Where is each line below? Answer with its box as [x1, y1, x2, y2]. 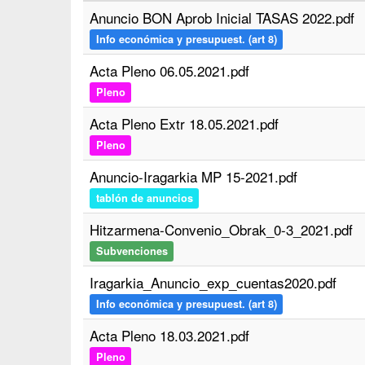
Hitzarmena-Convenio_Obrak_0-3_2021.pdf [90, 219, 353, 240]
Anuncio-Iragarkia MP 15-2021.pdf [90, 166, 297, 187]
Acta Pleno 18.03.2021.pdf [90, 325, 249, 345]
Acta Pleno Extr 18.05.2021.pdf [90, 113, 279, 134]
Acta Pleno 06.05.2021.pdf [90, 60, 249, 81]
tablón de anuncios [95, 191, 193, 205]
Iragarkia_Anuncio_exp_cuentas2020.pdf [90, 272, 336, 292]
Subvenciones [95, 244, 168, 258]
